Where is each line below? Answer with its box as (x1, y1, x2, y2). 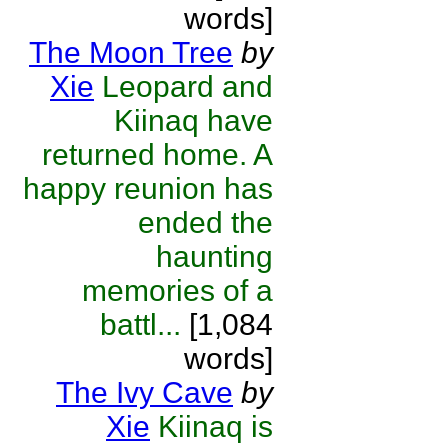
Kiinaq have (114, 104, 273, 137)
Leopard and (102, 70, 273, 103)
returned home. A (42, 138, 273, 171)
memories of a (82, 274, 273, 307)
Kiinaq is (158, 410, 273, 443)
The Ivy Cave (56, 376, 233, 409)
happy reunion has (23, 172, 273, 205)
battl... (100, 308, 181, 341)
